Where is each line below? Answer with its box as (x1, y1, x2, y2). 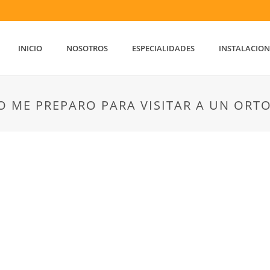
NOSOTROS (66, 43, 108, 54)
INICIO (18, 43, 43, 54)
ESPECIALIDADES (132, 43, 195, 54)
